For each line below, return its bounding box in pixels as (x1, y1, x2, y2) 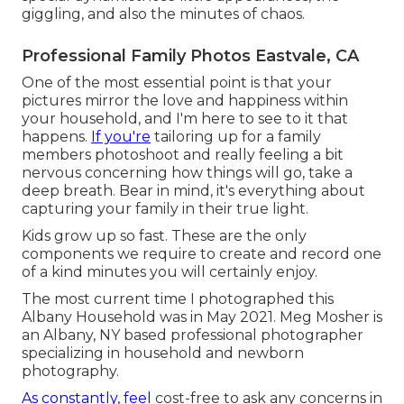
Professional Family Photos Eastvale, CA (22, 45, 359, 66)
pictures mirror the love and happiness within (22, 91, 348, 109)
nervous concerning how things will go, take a (22, 163, 353, 181)
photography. (22, 362, 119, 380)
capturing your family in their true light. (22, 199, 308, 217)
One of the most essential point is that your (22, 73, 332, 91)
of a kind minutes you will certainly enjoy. (22, 262, 317, 280)
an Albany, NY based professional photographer (22, 326, 363, 344)
